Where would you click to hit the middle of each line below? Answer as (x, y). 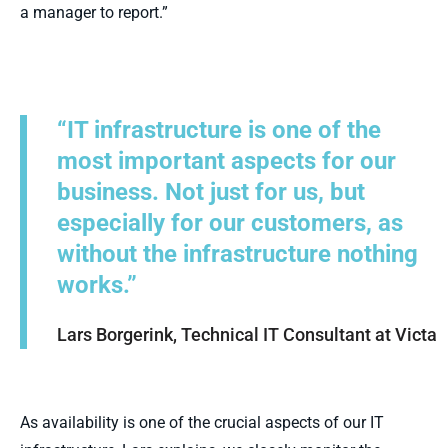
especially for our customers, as (230, 223)
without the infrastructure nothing (237, 254)
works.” (97, 285)
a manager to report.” (94, 12)
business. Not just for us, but (211, 192)
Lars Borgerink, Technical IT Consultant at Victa (247, 334)
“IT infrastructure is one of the (219, 130)
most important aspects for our (226, 161)
